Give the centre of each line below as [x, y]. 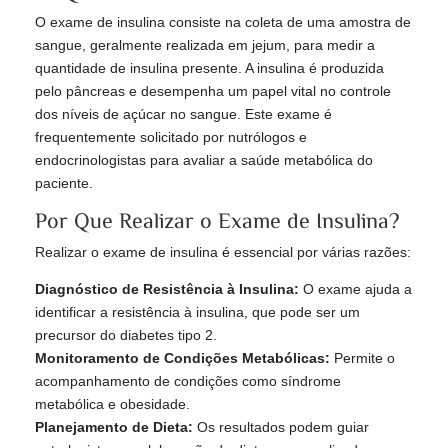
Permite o [362, 358]
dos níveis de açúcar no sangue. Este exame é [183, 114]
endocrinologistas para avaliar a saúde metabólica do [204, 160]
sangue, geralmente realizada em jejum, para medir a [205, 45]
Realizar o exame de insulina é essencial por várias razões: [223, 252]
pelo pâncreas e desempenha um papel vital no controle [213, 91]
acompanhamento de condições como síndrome [188, 381]
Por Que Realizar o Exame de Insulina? [217, 220]
